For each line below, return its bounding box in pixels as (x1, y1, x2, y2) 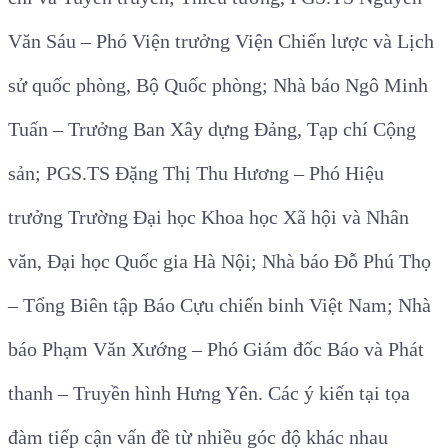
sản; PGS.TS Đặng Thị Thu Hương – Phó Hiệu (8, 162, 384, 185)
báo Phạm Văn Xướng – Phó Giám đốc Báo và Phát (8, 338, 424, 361)
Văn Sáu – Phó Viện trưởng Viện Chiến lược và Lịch (8, 30, 434, 53)
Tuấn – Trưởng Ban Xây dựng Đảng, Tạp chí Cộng (8, 118, 416, 141)
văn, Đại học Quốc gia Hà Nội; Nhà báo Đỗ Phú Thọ (8, 250, 431, 273)
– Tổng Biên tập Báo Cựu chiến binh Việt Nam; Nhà (8, 294, 431, 317)
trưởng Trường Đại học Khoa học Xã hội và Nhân (8, 206, 409, 229)
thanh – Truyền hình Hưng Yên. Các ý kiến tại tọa (8, 382, 410, 405)
